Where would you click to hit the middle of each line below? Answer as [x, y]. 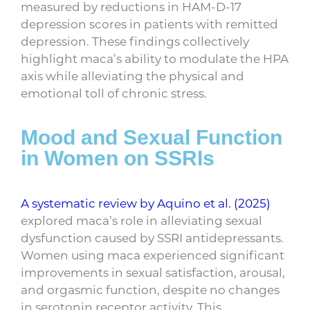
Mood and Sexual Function [152, 138]
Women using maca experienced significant [153, 255]
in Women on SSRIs [118, 158]
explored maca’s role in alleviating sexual [142, 220]
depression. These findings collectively [135, 41]
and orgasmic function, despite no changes [150, 290]
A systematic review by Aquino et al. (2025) [146, 203]
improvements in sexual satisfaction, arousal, [153, 272]
